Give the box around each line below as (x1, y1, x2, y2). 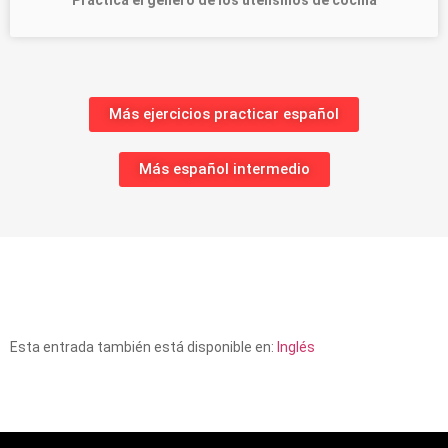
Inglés (277, 338, 315, 355)
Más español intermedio (138, 159, 310, 178)
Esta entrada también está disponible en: (10, 338, 277, 355)
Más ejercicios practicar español (109, 104, 339, 123)
